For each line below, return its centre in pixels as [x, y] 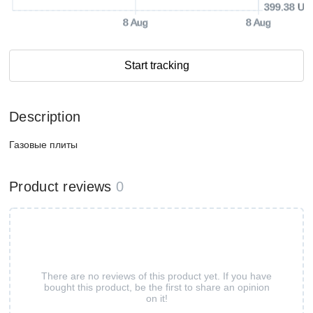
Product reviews [60, 187]
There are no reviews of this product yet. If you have [156, 276]
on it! [156, 298]
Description [45, 117]
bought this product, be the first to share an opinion [156, 287]
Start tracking [156, 65]
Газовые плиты [43, 145]
